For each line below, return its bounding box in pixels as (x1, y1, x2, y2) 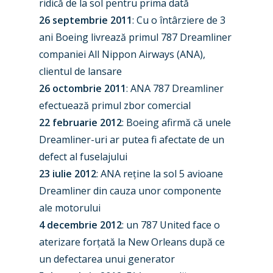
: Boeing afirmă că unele (122, 116, 231, 129)
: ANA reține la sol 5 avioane (96, 167, 223, 180)
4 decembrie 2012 (39, 218, 122, 232)
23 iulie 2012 (39, 167, 96, 180)
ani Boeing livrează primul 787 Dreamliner (39, 30, 232, 44)
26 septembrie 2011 (39, 13, 132, 27)
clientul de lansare (39, 65, 122, 78)
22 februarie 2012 (39, 116, 122, 129)
